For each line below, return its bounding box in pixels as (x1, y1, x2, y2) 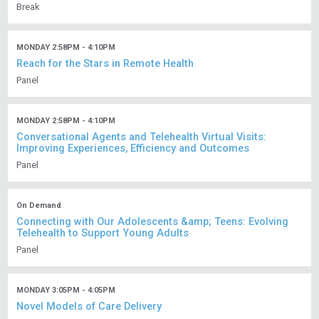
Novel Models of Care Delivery (16, 300, 162, 313)
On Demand (16, 201, 62, 211)
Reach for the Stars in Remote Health (16, 58, 194, 70)
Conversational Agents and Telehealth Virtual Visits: (16, 131, 267, 144)
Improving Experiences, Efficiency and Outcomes (16, 142, 250, 155)
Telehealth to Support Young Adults (16, 227, 189, 240)
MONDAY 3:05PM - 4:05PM (16, 286, 116, 296)
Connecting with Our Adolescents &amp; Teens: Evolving (16, 216, 289, 229)
